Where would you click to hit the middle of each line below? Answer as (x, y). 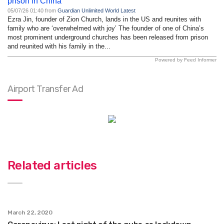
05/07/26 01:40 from (32, 10)
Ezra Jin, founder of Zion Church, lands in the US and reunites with (104, 19)
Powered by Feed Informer (186, 59)
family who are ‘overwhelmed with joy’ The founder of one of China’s (106, 28)
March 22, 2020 (30, 212)
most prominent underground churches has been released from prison (108, 37)
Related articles (52, 165)
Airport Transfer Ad (45, 89)
